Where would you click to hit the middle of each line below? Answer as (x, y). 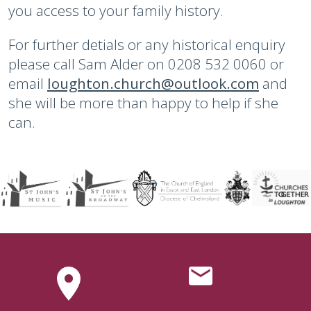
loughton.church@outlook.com (153, 84)
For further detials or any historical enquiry (147, 45)
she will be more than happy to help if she (143, 103)
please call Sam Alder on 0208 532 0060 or (146, 64)
